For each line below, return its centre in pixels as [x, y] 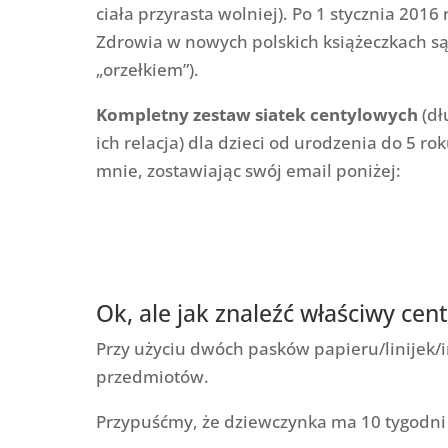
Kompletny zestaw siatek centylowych [256, 114]
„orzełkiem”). [147, 69]
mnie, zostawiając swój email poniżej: [248, 170]
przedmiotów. [152, 376]
